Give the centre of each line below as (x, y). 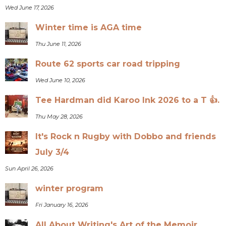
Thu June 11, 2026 (59, 44)
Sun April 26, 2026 (30, 168)
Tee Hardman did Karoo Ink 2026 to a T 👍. (128, 100)
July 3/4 (52, 152)
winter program (70, 188)
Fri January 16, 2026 (62, 205)
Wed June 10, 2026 (61, 80)
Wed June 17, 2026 (30, 7)
